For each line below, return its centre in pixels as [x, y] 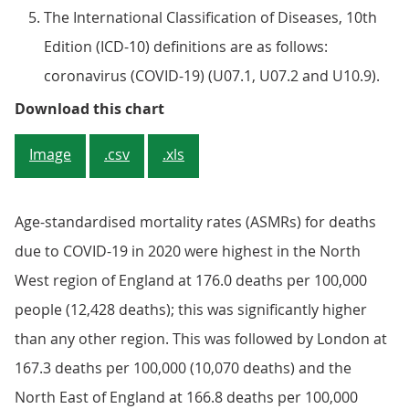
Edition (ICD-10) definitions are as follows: [186, 47]
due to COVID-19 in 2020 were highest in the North [188, 251]
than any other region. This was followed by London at [201, 339]
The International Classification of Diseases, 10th [210, 17]
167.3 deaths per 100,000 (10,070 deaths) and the [183, 368]
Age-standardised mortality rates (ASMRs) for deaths [195, 222]
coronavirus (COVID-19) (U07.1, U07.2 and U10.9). [212, 76]
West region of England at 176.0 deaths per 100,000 [191, 280]
